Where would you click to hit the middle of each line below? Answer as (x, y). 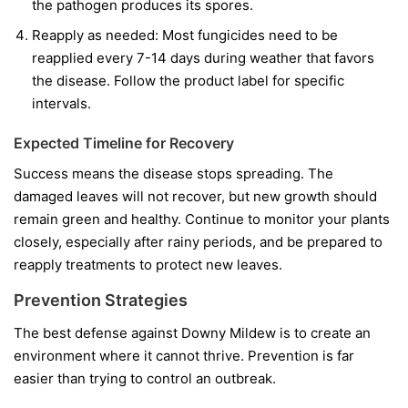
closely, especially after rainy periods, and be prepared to (198, 242)
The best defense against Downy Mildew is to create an (192, 333)
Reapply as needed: (95, 36)
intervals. (61, 104)
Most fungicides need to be (248, 36)
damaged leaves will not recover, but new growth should (195, 197)
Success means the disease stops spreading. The (173, 174)
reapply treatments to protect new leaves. (148, 265)
